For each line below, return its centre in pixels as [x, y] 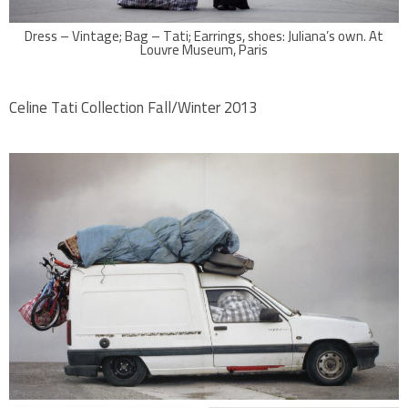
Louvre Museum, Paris [204, 50]
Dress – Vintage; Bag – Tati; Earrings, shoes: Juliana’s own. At [204, 36]
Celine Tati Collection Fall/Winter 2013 [133, 107]
